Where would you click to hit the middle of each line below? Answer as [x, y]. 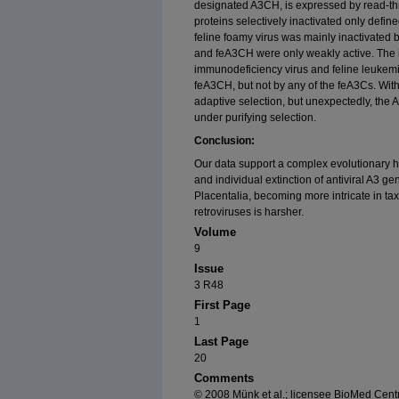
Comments [224, 379]
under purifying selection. [255, 118]
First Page [222, 305]
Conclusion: [224, 141]
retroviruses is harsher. [249, 212]
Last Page [221, 342]
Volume [215, 232]
